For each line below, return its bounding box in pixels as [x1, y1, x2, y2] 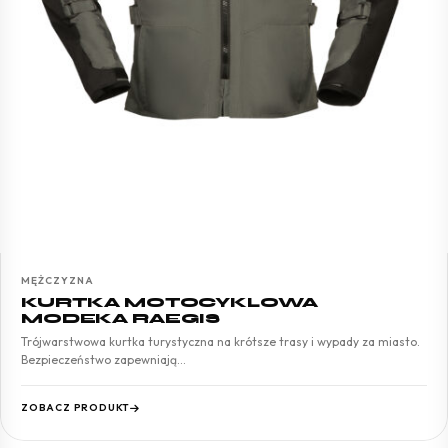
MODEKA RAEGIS [21, 309, 221, 327]
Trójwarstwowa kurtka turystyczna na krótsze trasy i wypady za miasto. [21, 333, 420, 349]
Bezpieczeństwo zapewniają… [21, 351, 186, 367]
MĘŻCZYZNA [21, 273, 94, 287]
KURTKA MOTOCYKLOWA [21, 293, 318, 311]
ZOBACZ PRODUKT [21, 400, 131, 414]
